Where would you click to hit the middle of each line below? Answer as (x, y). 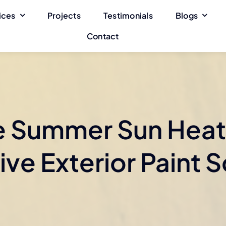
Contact (103, 36)
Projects (64, 15)
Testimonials (128, 15)
